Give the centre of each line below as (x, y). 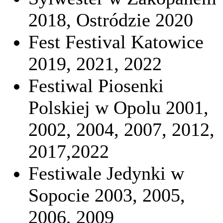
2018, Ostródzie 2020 (111, 20)
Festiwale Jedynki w (106, 173)
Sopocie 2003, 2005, (107, 195)
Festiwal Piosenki (96, 86)
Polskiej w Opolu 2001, (118, 108)
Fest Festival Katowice (116, 42)
